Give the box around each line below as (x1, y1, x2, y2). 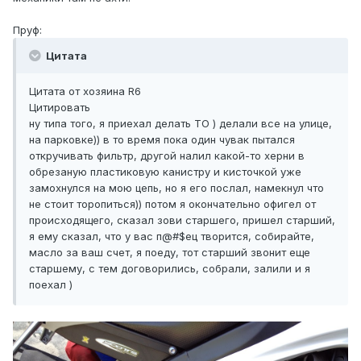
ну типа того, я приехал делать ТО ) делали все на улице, (29, 117, 332, 131)
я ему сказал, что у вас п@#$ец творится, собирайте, (29, 230, 314, 243)
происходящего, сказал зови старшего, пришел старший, (29, 214, 335, 227)
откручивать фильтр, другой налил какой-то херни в (29, 149, 305, 163)
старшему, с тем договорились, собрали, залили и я (29, 262, 310, 276)
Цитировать (29, 101, 90, 114)
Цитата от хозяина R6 (29, 85, 141, 98)
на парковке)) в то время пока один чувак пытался (29, 133, 295, 147)
